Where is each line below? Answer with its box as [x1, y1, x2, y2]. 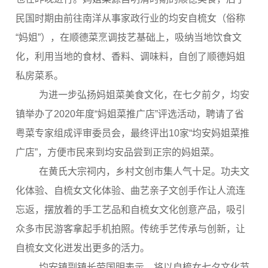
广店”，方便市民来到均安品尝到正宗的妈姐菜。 [16, 147, 220, 158]
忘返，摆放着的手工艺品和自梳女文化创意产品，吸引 [16, 205, 245, 215]
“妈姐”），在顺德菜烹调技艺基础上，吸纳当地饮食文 [16, 32, 242, 43]
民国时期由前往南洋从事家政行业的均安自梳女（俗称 [16, 13, 245, 24]
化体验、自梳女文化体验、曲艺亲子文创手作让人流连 [16, 185, 245, 196]
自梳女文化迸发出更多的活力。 [16, 243, 150, 254]
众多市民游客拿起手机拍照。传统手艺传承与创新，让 [16, 224, 245, 234]
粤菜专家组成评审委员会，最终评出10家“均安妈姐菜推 [16, 128, 249, 139]
